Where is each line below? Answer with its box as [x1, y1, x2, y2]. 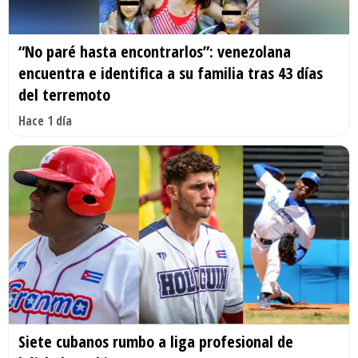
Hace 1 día [18, 111, 72, 129]
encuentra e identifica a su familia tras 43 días [18, 62, 323, 84]
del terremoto [18, 83, 110, 105]
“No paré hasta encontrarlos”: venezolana [18, 40, 291, 62]
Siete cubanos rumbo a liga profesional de [18, 330, 293, 352]
